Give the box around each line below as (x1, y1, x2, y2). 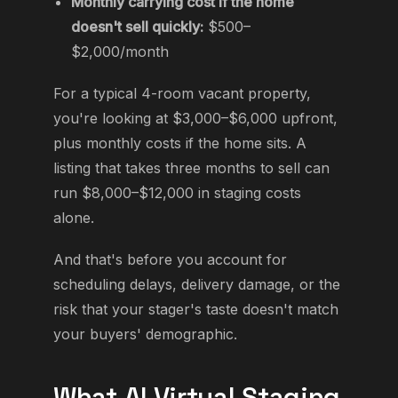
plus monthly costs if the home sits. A (53, 134, 306, 153)
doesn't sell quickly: (71, 17, 203, 36)
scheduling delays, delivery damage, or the (53, 275, 340, 294)
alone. (53, 209, 94, 227)
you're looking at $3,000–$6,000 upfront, (53, 109, 338, 128)
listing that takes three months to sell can (53, 159, 330, 178)
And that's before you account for (53, 251, 287, 269)
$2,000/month (71, 42, 169, 60)
